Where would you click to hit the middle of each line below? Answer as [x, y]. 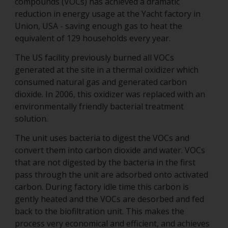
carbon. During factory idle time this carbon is [102, 187]
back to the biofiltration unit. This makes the [99, 211]
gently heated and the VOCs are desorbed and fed [109, 199]
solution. [31, 119]
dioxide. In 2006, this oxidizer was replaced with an [110, 94]
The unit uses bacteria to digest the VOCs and [102, 138]
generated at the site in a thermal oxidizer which [107, 70]
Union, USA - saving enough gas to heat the [98, 26]
